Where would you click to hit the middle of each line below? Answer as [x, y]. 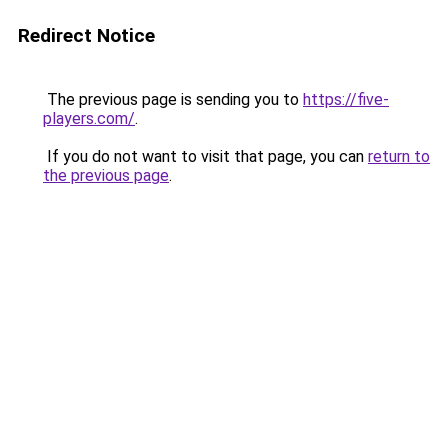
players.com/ [89, 118]
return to [399, 156]
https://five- [346, 99]
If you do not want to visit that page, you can [205, 156]
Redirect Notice [86, 35]
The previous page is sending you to [173, 99]
